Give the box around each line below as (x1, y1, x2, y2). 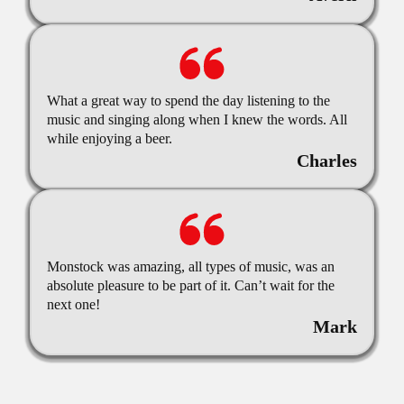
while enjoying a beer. (46, 130, 172, 147)
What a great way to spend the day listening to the (46, 92, 330, 109)
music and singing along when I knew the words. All (46, 111, 347, 128)
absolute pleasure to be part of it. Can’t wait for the (46, 277, 335, 294)
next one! (46, 296, 100, 313)
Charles (297, 150, 358, 170)
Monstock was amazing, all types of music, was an (46, 258, 335, 275)
